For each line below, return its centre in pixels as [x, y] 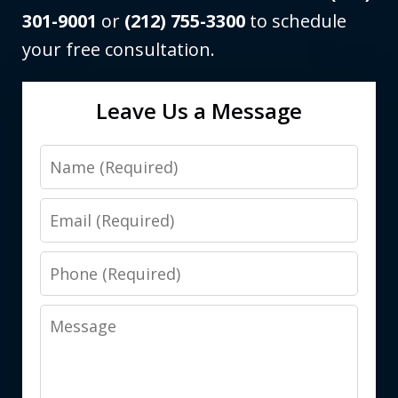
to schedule [296, 20]
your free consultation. [119, 49]
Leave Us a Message [199, 110]
